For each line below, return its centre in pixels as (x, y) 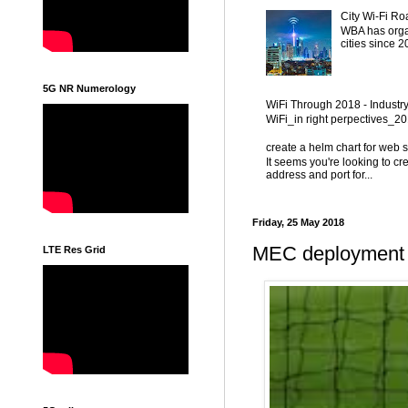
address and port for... (319, 175)
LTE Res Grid (74, 250)
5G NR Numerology (89, 88)
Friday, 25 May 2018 (298, 222)
